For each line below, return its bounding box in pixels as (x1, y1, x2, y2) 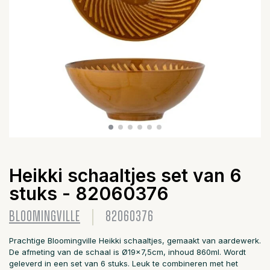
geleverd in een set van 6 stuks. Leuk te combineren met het (9, 259, 238, 268)
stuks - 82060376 (9, 183, 169, 204)
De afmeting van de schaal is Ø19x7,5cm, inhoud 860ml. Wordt (9, 247, 246, 257)
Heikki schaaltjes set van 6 (9, 165, 242, 186)
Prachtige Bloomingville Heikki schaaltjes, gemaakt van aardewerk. (9, 236, 261, 245)
